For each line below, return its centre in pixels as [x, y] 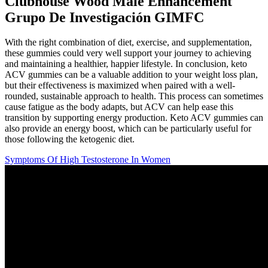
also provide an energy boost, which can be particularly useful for [128, 129]
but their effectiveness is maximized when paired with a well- [120, 86]
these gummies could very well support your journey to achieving [128, 53]
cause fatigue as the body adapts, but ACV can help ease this [119, 107]
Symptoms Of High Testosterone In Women [88, 160]
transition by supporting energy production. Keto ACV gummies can [134, 118]
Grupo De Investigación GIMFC [104, 17]
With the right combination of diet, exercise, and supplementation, [128, 42]
